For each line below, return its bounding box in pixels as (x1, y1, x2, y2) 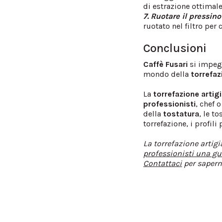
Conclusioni (143, 41, 207, 55)
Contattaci (143, 158, 182, 168)
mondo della (143, 69, 191, 79)
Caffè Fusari (143, 59, 188, 69)
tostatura (163, 109, 200, 118)
